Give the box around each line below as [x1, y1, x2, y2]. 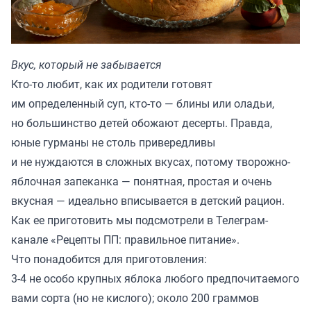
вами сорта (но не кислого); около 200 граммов [11, 290, 259, 306]
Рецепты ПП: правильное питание [56, 232, 231, 248]
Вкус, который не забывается [11, 57, 162, 73]
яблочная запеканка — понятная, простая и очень [11, 174, 272, 190]
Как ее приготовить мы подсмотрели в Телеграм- [11, 212, 268, 228]
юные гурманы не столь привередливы [11, 135, 215, 151]
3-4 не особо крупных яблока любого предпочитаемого [11, 271, 299, 287]
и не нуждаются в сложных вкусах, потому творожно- [11, 154, 290, 170]
